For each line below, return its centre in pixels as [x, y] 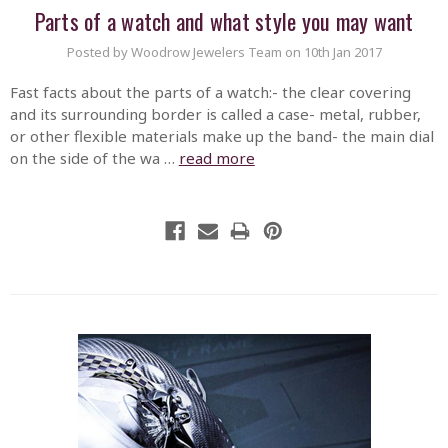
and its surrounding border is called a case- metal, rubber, [215, 114]
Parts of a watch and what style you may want [224, 20]
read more [216, 158]
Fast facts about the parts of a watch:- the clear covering [210, 92]
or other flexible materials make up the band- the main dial [221, 136]
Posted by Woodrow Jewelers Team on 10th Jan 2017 [224, 51]
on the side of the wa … [94, 158]
